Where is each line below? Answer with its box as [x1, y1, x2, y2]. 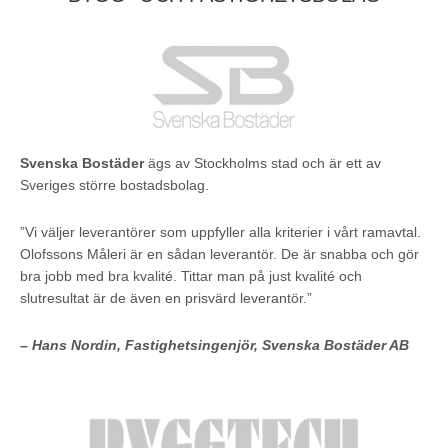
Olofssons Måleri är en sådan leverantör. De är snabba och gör [20, 246, 419, 262]
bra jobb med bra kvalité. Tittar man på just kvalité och [20, 268, 362, 284]
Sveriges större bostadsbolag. [20, 177, 209, 193]
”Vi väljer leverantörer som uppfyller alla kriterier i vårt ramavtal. [20, 224, 421, 240]
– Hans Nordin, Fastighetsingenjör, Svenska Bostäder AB [20, 337, 409, 353]
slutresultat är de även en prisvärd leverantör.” [20, 290, 312, 306]
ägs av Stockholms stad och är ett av [144, 155, 381, 171]
